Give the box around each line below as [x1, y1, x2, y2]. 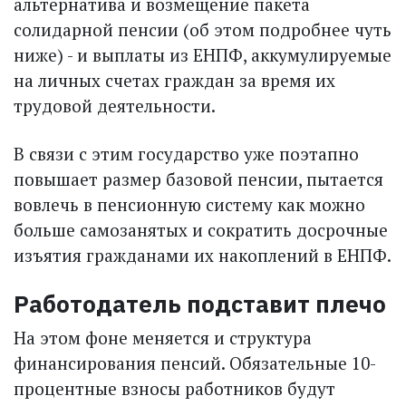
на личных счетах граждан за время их [14, 68, 335, 92]
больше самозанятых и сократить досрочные [14, 217, 388, 241]
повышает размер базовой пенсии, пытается [14, 167, 383, 190]
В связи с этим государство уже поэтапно [14, 141, 359, 165]
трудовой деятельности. [14, 93, 216, 117]
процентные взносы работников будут [14, 377, 335, 401]
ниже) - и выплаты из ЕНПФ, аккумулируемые [14, 43, 391, 66]
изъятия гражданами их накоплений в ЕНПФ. [14, 243, 391, 266]
